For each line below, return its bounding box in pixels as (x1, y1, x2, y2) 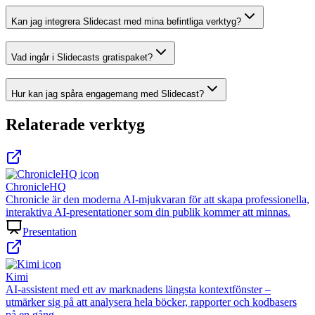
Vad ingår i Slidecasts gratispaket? (11, 52, 153, 63)
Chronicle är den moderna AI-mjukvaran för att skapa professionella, (6, 193, 309, 205)
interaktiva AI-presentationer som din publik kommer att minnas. (6, 205, 290, 218)
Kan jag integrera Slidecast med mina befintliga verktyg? (11, 15, 241, 27)
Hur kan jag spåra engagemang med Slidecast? (11, 88, 204, 99)
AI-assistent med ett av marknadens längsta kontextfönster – (6, 283, 271, 295)
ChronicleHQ (6, 180, 66, 193)
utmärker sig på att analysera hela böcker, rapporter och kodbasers (6, 295, 297, 308)
